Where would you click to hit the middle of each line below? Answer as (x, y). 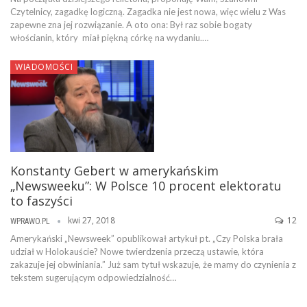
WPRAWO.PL (31, 221)
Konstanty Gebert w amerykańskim (114, 171)
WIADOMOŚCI (44, 66)
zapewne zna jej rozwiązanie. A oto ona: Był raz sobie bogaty (131, 24)
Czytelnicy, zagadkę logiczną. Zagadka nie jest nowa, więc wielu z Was (148, 11)
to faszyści (41, 201)
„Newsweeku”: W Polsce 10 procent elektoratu (146, 186)
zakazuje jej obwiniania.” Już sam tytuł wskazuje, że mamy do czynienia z (153, 264)
